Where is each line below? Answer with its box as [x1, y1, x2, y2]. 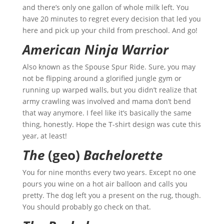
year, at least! [22, 131, 67, 141]
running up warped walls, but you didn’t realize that [22, 85, 197, 95]
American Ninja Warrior [22, 40, 168, 59]
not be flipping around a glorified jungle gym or [22, 73, 181, 83]
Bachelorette [83, 146, 162, 164]
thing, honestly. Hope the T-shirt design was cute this [22, 119, 201, 129]
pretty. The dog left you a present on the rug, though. [22, 190, 201, 200]
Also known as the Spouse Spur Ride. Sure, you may [22, 62, 195, 72]
